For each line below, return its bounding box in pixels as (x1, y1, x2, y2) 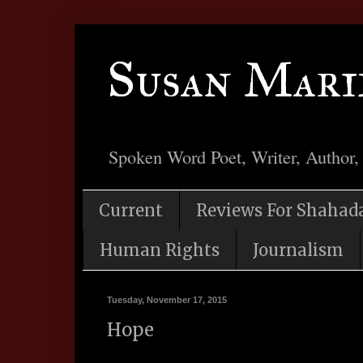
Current (99, 200, 163, 221)
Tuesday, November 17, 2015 (107, 295, 227, 305)
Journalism (253, 240, 344, 261)
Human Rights (100, 240, 220, 261)
